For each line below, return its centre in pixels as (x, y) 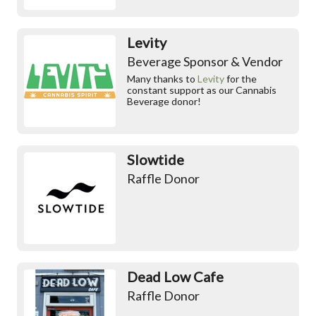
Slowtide (156, 159)
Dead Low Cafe (175, 276)
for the (241, 78)
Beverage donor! (164, 101)
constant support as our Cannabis (202, 90)
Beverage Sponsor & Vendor (205, 61)
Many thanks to (162, 78)
